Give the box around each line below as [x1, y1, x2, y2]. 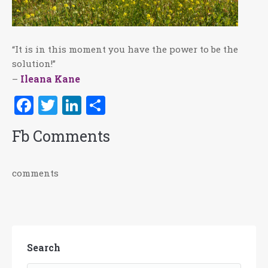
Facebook [33, 92, 118, 118]
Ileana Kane [20, 72, 80, 86]
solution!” [12, 57, 56, 70]
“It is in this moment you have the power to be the [12, 43, 238, 56]
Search [27, 241, 60, 254]
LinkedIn [81, 92, 163, 118]
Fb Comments [12, 126, 110, 147]
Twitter [57, 92, 125, 118]
